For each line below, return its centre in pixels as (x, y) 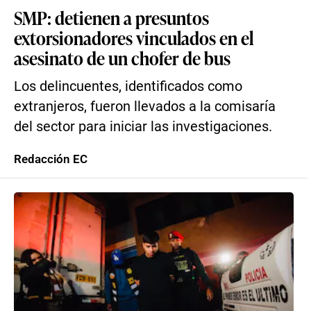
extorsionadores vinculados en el (134, 37)
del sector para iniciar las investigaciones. (143, 127)
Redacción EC (51, 159)
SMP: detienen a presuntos (111, 17)
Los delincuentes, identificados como (128, 86)
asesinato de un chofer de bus (122, 58)
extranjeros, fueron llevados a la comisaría (145, 107)
